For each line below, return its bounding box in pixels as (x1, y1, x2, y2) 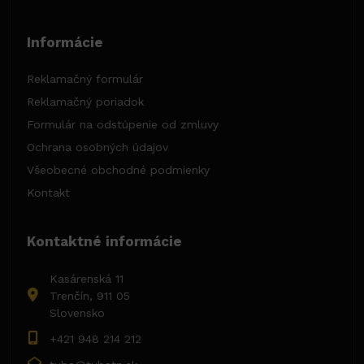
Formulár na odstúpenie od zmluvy (27, 118, 219, 132)
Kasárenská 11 (50, 272, 123, 286)
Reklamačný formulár (27, 72, 143, 86)
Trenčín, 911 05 (50, 289, 130, 303)
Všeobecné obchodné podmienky (27, 163, 210, 177)
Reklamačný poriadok (27, 95, 144, 109)
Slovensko (50, 306, 105, 320)
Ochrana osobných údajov (27, 141, 168, 154)
